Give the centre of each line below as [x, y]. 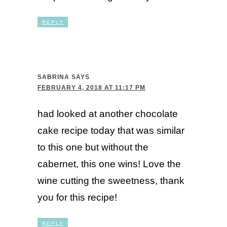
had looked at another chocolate [108, 114]
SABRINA [54, 77]
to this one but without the [93, 147]
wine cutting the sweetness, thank [111, 181]
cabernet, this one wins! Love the [109, 164]
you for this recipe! [78, 198]
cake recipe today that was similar [111, 131]
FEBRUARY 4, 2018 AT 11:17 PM [92, 88]
